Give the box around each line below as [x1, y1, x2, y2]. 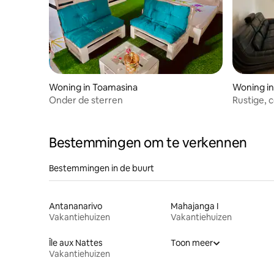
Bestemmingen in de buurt [49, 162, 154, 174]
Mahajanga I [170, 200, 218, 212]
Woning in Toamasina [49, 81, 138, 93]
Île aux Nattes [49, 237, 103, 248]
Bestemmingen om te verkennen [49, 133, 247, 152]
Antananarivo [49, 200, 102, 212]
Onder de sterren [49, 94, 123, 106]
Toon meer [170, 237, 213, 248]
